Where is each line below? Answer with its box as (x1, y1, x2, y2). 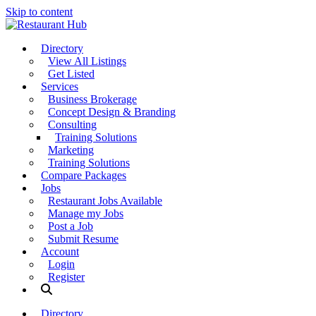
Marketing (48, 144, 94, 156)
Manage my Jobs (48, 207, 123, 219)
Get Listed (48, 68, 95, 80)
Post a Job (48, 220, 93, 232)
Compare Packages (41, 169, 126, 181)
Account (41, 245, 79, 257)
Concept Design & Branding (48, 106, 176, 118)
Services (41, 80, 78, 92)
